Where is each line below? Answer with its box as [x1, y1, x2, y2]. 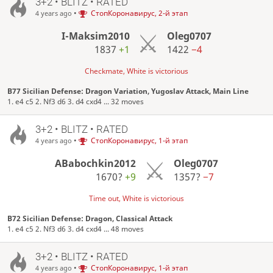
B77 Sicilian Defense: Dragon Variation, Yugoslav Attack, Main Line [7, 86, 249, 97]
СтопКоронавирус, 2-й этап [90, 8, 188, 19]
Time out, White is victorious [89, 193, 184, 204]
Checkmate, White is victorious [85, 66, 188, 77]
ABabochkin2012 [55, 157, 136, 171]
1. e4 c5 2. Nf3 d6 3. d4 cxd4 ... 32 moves [7, 96, 144, 107]
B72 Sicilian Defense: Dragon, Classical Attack [7, 213, 173, 224]
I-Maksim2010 [61, 29, 130, 43]
